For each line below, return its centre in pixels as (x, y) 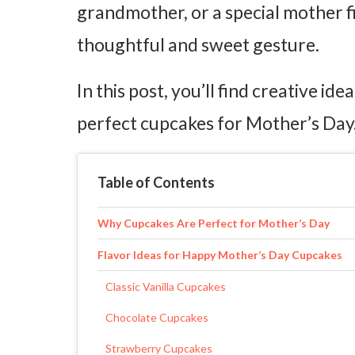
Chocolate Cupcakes (157, 318)
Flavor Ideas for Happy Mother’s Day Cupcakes (220, 255)
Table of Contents (156, 183)
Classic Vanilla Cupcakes (166, 287)
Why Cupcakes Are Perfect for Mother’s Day (214, 223)
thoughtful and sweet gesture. (198, 45)
